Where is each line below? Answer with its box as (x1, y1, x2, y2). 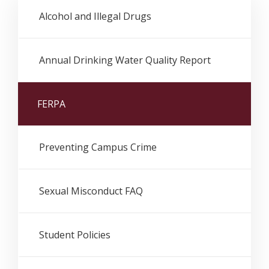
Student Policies (39, 228, 110, 242)
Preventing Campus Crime (39, 141, 157, 154)
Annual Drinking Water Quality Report (39, 53, 211, 67)
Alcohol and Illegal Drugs (39, 10, 151, 23)
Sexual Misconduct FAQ (39, 184, 143, 198)
